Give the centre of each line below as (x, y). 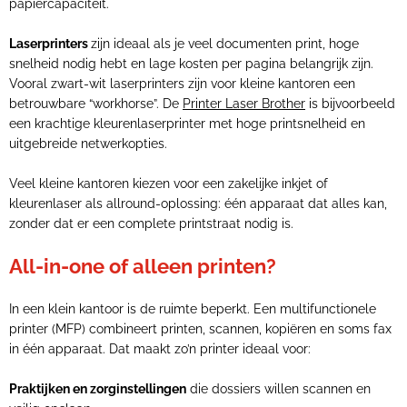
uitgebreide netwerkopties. (88, 144)
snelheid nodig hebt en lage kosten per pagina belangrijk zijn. (191, 64)
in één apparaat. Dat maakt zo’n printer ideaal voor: (160, 349)
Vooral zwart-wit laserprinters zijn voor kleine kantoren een (182, 84)
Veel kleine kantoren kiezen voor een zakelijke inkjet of (169, 184)
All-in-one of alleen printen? (143, 266)
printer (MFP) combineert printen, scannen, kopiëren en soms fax (200, 329)
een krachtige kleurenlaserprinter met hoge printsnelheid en (187, 124)
